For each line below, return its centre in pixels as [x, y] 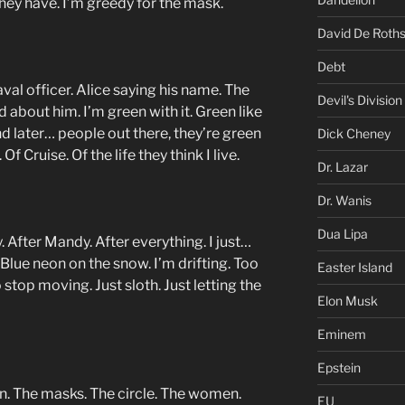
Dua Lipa [342, 233]
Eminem [341, 334]
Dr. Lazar [342, 166]
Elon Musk [347, 300]
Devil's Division [359, 99]
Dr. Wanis [344, 200]
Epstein [339, 367]
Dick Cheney [353, 133]
